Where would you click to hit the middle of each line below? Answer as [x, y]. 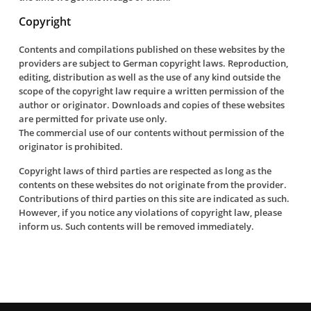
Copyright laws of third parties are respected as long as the [145, 171]
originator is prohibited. [70, 146]
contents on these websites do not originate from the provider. [152, 185]
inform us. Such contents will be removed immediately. [136, 226]
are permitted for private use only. [93, 119]
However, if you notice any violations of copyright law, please [150, 212]
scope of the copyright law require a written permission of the [151, 91]
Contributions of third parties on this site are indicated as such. [154, 199]
